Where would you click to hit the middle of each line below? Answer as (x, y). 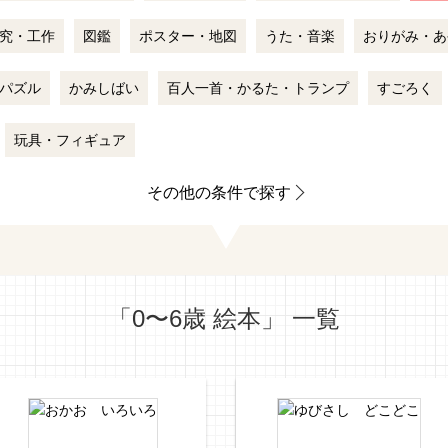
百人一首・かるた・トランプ (258, 88)
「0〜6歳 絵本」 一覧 (224, 318)
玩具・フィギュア (70, 140)
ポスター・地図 (188, 36)
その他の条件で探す (218, 192)
